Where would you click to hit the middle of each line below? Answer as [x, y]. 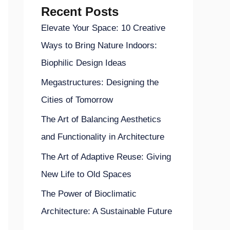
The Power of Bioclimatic [89, 194]
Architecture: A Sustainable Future [107, 211]
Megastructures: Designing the [100, 83]
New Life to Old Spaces [86, 174]
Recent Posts [80, 11]
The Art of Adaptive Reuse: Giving [106, 157]
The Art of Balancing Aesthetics [101, 120]
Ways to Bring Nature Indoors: [99, 45]
